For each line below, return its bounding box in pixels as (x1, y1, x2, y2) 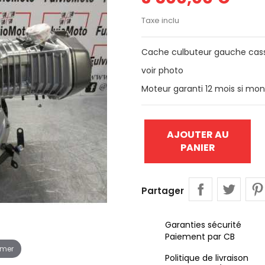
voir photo (141, 64, 186, 76)
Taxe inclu (141, 15, 179, 26)
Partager (141, 185, 184, 197)
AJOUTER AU (166, 128, 229, 141)
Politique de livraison (165, 252, 248, 264)
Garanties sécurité (165, 219, 241, 231)
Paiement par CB (165, 231, 235, 243)
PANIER (180, 141, 215, 154)
